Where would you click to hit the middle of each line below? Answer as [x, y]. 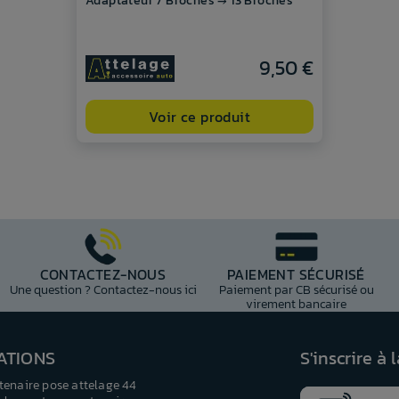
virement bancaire [296, 305]
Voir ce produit [199, 117]
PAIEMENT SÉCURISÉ [296, 275]
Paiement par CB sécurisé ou [296, 290]
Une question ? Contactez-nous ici [103, 290]
